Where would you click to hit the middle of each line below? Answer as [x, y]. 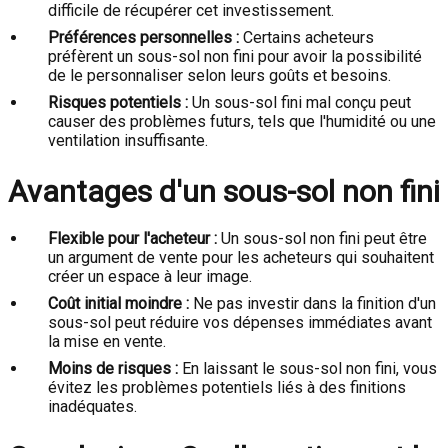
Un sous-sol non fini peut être [322, 238]
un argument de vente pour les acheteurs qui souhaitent [241, 257]
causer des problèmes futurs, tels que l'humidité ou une [242, 121]
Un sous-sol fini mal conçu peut [299, 102]
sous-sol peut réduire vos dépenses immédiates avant [240, 322]
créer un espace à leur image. [150, 276]
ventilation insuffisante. [128, 140]
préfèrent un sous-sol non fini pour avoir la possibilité [235, 56]
